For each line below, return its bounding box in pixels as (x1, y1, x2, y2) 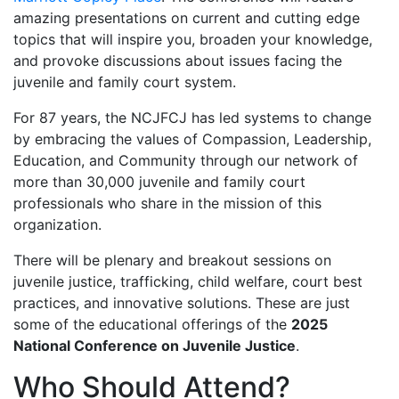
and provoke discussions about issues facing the (13, 52, 342, 69)
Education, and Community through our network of (13, 151, 358, 169)
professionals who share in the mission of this (13, 194, 322, 212)
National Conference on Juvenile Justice (13, 337, 296, 354)
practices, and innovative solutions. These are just (13, 294, 350, 312)
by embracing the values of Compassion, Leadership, (13, 130, 371, 148)
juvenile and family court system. (13, 73, 236, 91)
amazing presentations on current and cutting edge (13, 9, 360, 27)
